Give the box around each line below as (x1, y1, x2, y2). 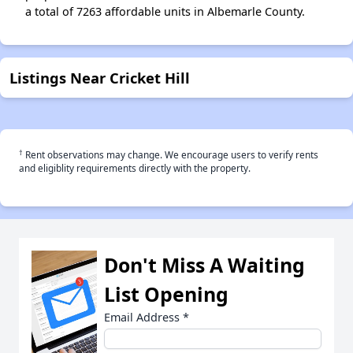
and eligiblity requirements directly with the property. (19, 162, 251, 175)
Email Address (104, 310, 183, 325)
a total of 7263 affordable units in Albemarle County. (25, 4, 305, 20)
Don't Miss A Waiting (104, 251, 305, 279)
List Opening (104, 281, 229, 308)
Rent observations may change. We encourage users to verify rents (23, 148, 318, 162)
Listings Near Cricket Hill (9, 68, 190, 88)
